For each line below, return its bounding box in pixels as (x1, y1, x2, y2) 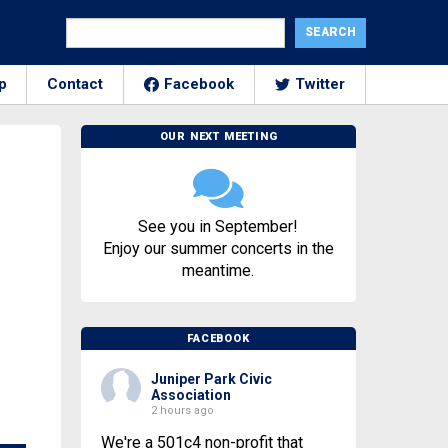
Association (150, 387, 231, 403)
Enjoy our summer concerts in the (102, 239, 334, 258)
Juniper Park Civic (150, 371, 272, 387)
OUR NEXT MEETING (159, 130, 278, 143)
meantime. (182, 261, 255, 280)
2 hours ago (150, 404, 214, 417)
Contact (46, 75, 104, 93)
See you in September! (138, 217, 299, 236)
